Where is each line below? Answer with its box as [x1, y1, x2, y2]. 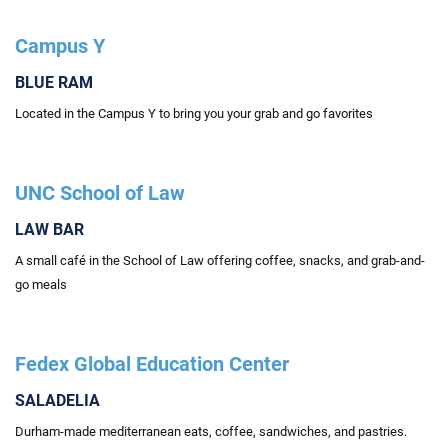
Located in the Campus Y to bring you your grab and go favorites [15, 106, 373, 121]
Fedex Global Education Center [15, 352, 289, 376]
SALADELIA [15, 391, 100, 410]
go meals [15, 277, 67, 292]
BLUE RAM [15, 73, 93, 92]
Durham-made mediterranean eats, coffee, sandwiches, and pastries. [15, 424, 407, 439]
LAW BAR [15, 220, 84, 239]
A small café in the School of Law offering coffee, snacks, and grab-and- [15, 253, 425, 268]
